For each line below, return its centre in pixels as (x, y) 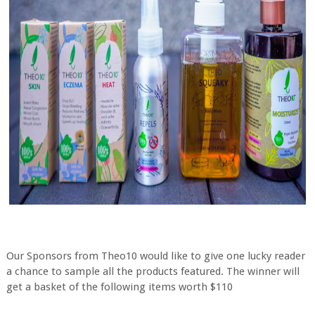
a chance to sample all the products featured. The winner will (153, 271)
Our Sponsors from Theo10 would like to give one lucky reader (155, 256)
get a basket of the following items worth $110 (119, 287)
